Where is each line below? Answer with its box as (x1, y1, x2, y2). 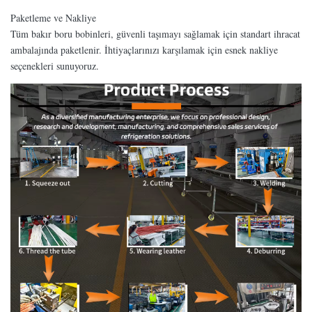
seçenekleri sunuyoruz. (10, 58, 99, 72)
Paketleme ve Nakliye (10, 10, 96, 24)
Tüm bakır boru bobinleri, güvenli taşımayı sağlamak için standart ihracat (10, 26, 300, 40)
